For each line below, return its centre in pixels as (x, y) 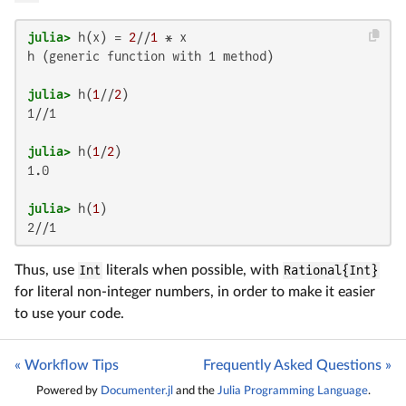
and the (195, 390)
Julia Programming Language (292, 390)
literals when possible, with (192, 271)
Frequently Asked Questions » (297, 366)
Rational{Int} (331, 271)
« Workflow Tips (67, 366)
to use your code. (69, 314)
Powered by (68, 390)
